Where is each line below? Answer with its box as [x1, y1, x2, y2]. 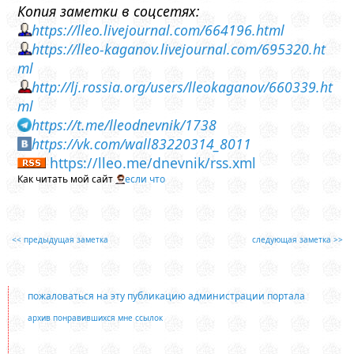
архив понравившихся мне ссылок [27, 312, 163, 324]
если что [125, 172, 166, 186]
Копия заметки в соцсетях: [17, 2, 201, 21]
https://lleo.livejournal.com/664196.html [32, 21, 285, 40]
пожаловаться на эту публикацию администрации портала [27, 289, 305, 303]
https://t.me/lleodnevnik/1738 [32, 115, 217, 135]
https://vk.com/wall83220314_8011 [32, 134, 252, 154]
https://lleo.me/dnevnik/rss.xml [50, 153, 257, 173]
